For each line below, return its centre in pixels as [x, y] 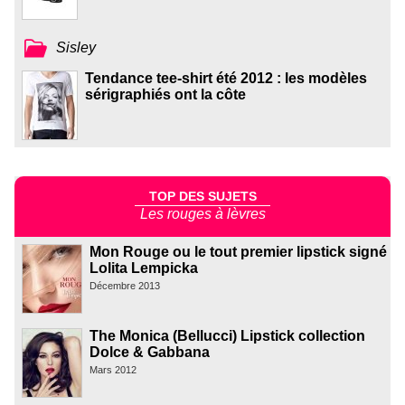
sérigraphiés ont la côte [165, 95]
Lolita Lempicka [144, 268]
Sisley [76, 48]
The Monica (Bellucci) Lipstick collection [227, 335]
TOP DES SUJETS [202, 197]
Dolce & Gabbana [150, 352]
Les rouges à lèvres [202, 213]
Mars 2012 [113, 369]
